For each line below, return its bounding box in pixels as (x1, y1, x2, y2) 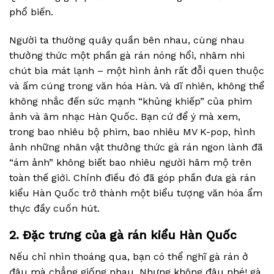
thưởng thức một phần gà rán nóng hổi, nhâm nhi (9, 49, 245, 61)
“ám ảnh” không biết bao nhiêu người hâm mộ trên (9, 156, 251, 168)
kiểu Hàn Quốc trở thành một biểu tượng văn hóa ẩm (9, 187, 262, 199)
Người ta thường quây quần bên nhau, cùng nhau (9, 34, 245, 46)
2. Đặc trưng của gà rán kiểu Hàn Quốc (9, 228, 237, 243)
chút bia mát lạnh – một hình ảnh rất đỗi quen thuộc (9, 64, 264, 76)
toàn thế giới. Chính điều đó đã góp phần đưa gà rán (9, 171, 256, 183)
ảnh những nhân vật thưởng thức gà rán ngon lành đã (9, 141, 263, 153)
